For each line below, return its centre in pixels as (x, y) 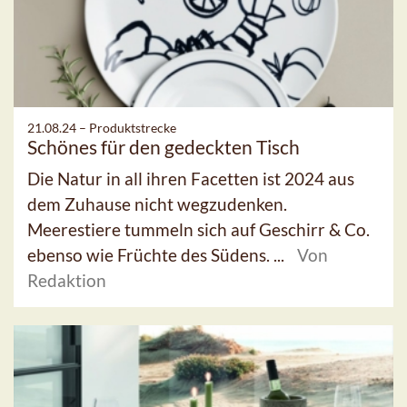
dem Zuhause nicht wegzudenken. (157, 203)
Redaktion (67, 280)
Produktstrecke (133, 127)
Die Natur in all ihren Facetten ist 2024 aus (191, 178)
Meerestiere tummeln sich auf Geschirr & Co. (199, 229)
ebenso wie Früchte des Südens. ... (158, 254)
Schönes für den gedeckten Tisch (164, 146)
